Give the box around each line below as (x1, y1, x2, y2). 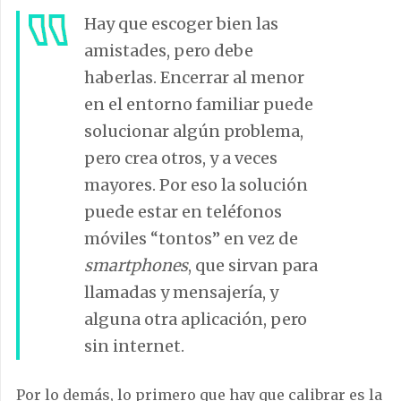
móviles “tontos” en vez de (84, 227, 298, 249)
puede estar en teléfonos (84, 200, 282, 222)
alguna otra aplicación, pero (84, 308, 307, 329)
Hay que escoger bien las (84, 13, 278, 34)
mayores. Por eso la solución (84, 174, 308, 195)
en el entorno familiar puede (84, 93, 313, 115)
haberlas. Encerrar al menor (84, 66, 304, 88)
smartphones (84, 254, 188, 276)
